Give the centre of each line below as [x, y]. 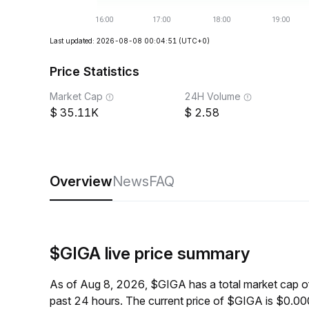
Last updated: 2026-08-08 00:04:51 [113, 41]
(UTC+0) [194, 41]
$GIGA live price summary [150, 253]
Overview [81, 181]
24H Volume [212, 96]
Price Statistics [94, 71]
